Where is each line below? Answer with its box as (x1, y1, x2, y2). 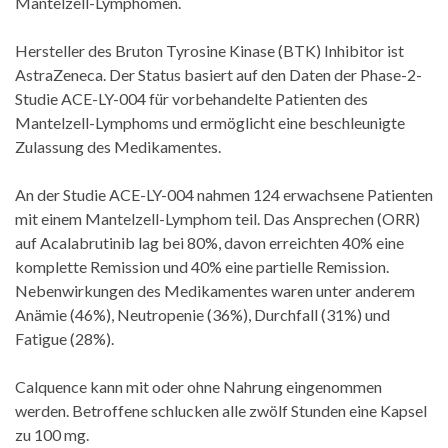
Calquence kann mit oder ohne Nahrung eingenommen (15, 376, 382, 396)
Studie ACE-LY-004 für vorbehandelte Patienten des (15, 88, 368, 108)
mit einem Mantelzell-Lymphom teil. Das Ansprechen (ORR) (15, 208, 420, 228)
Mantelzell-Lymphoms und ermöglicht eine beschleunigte (15, 112, 405, 132)
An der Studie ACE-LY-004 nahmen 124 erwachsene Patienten (15, 184, 433, 204)
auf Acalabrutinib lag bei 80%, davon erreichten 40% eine (15, 232, 404, 252)
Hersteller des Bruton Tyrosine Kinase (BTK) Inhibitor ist (15, 40, 404, 60)
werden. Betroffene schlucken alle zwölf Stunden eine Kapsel (15, 400, 427, 420)
